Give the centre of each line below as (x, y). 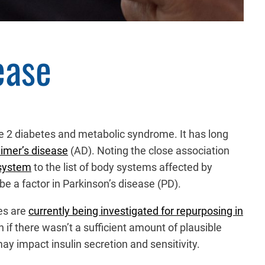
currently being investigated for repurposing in (136, 211)
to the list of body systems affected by (122, 167)
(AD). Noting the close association (149, 150)
